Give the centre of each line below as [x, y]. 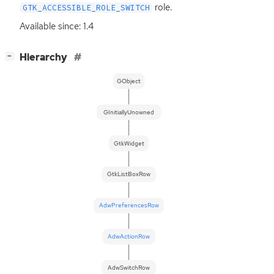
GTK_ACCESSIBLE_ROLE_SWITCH [86, 7]
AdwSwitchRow [129, 267]
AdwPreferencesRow [129, 205]
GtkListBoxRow [129, 174]
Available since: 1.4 [57, 26]
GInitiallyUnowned [129, 112]
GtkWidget [129, 143]
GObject [129, 81]
